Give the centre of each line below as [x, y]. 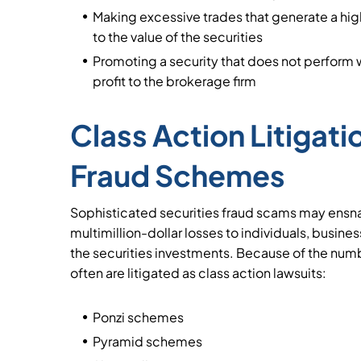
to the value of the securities [178, 37]
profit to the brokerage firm [174, 81]
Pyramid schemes [147, 341]
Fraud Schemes [178, 175]
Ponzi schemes [138, 317]
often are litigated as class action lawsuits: [198, 273]
